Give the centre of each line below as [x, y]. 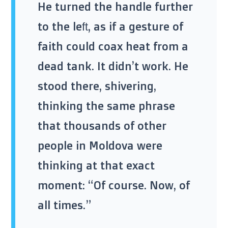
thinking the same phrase [106, 106]
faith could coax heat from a [113, 46]
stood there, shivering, [97, 86]
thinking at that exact [96, 165]
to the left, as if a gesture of [110, 26]
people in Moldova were [100, 146]
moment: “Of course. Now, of [114, 185]
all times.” [64, 205]
